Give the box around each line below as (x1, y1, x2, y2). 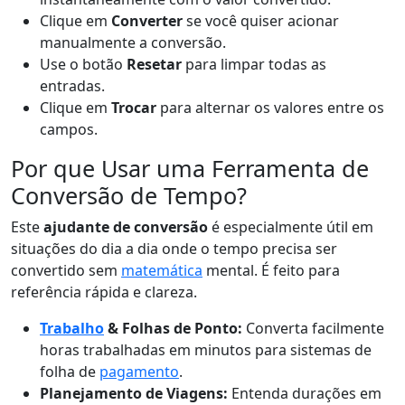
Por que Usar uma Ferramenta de (11, 153, 369, 184)
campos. (40, 119, 98, 139)
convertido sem (11, 260, 121, 280)
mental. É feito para (202, 260, 340, 280)
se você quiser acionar (183, 11, 339, 31)
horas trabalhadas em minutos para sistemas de (40, 340, 372, 360)
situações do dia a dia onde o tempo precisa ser (11, 239, 337, 259)
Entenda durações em (228, 383, 381, 403)
